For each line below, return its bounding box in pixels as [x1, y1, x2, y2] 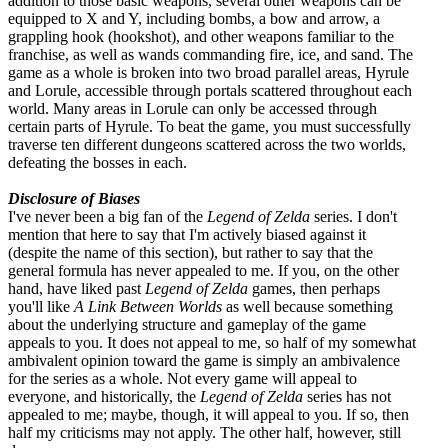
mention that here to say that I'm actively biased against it [8, 225, 366, 243]
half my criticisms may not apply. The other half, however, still [8, 423, 401, 441]
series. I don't [310, 207, 397, 225]
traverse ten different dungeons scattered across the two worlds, [8, 135, 406, 153]
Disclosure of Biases [8, 189, 140, 207]
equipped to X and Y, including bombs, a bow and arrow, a [8, 9, 380, 27]
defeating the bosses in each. [8, 153, 187, 171]
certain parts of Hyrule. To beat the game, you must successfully [8, 117, 411, 135]
